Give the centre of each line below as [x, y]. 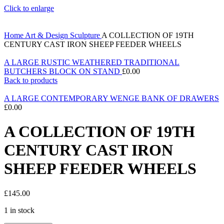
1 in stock [19, 210]
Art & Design [47, 35]
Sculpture [86, 35]
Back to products [31, 80]
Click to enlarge [29, 8]
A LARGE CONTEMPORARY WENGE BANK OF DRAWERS [111, 98]
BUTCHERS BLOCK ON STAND [63, 71]
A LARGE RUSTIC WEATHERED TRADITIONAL [92, 62]
